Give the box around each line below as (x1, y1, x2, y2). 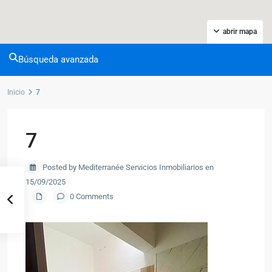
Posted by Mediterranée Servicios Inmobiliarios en (41, 163, 214, 172)
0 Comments (68, 192, 114, 201)
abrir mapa (223, 27, 257, 36)
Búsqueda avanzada (18, 54, 98, 65)
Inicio (7, 88, 25, 97)
